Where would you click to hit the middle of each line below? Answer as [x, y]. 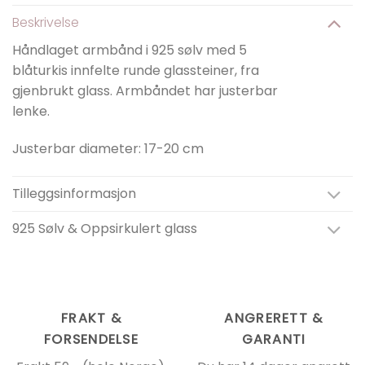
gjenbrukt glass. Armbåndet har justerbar [145, 91]
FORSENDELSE [91, 339]
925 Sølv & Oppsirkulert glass [105, 229]
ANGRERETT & [274, 318]
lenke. [31, 112]
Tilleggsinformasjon [74, 193]
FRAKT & [91, 318]
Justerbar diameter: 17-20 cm [108, 148]
